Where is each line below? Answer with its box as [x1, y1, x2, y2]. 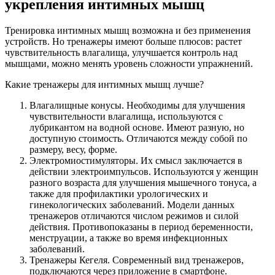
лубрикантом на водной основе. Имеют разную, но [29, 122, 244, 133]
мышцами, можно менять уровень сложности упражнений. [5, 58, 253, 69]
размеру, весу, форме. [29, 144, 117, 155]
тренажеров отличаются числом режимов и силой [29, 210, 239, 221]
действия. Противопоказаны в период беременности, [29, 221, 253, 232]
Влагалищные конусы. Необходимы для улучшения [29, 99, 245, 110]
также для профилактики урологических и [29, 188, 208, 199]
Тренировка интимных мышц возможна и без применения [5, 25, 250, 36]
